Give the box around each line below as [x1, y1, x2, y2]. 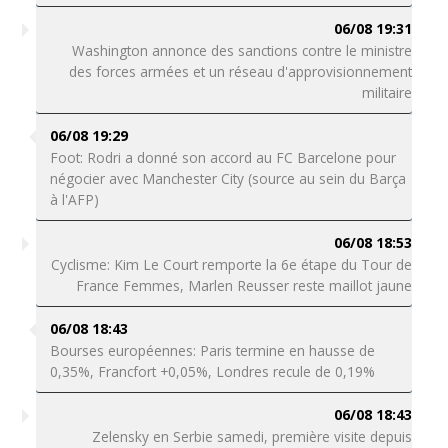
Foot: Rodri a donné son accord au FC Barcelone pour [49, 148, 396, 167]
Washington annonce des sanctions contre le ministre [72, 41, 413, 60]
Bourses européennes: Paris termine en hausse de [49, 341, 375, 360]
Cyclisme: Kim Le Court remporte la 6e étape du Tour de [51, 255, 413, 274]
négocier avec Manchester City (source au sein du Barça [49, 169, 406, 188]
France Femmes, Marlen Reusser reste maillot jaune [76, 276, 413, 295]
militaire [362, 83, 413, 102]
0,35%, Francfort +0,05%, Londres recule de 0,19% [49, 362, 375, 381]
